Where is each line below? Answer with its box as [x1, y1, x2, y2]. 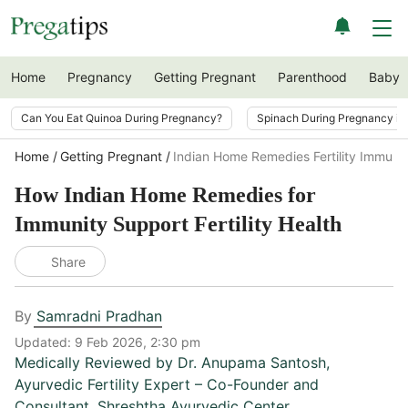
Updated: [15, 334, 75, 350]
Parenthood [278, 69, 347, 85]
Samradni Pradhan [36, 307, 162, 325]
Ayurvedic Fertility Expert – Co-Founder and [15, 375, 319, 393]
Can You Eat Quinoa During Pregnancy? [21, 111, 222, 125]
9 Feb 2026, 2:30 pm [75, 334, 200, 350]
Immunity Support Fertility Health [15, 212, 342, 236]
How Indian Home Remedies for [15, 183, 316, 207]
